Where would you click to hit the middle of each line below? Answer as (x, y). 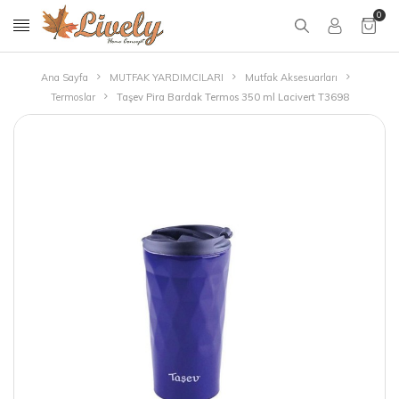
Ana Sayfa (64, 77)
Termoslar (73, 97)
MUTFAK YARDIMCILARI (166, 77)
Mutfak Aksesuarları (291, 77)
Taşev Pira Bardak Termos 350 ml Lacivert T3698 (232, 97)
